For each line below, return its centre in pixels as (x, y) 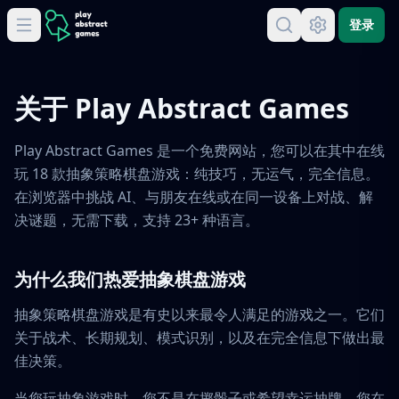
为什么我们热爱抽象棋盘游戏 (130, 279)
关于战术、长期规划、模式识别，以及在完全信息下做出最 (199, 338)
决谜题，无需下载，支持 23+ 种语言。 (137, 220)
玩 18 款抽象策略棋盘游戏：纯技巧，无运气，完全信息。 (197, 174)
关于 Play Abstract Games (182, 108)
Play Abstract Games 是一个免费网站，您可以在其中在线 (199, 151)
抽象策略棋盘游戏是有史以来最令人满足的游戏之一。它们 (199, 314)
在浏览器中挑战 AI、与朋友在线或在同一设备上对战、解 (194, 197)
